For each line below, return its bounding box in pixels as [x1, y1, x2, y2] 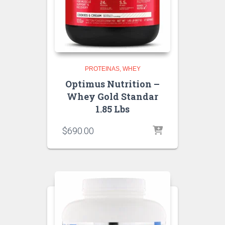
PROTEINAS [84, 65, 120, 73]
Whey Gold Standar [67, 90, 158, 103]
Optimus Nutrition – [65, 78, 160, 90]
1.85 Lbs [95, 103, 130, 116]
